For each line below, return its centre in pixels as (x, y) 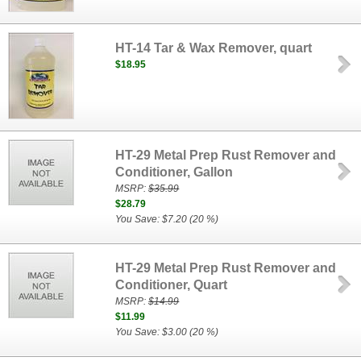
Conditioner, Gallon (174, 172)
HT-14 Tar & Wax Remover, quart (214, 48)
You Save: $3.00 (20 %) (167, 332)
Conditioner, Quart (172, 285)
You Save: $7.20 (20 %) (167, 219)
